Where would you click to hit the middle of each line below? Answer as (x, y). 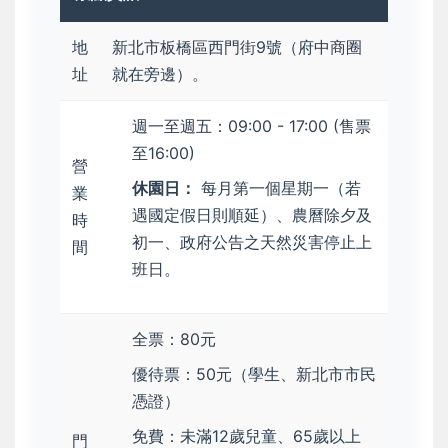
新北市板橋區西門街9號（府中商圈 (237, 47)
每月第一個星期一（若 (278, 188)
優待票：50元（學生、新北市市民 (254, 374)
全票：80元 (174, 339)
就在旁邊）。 (160, 74)
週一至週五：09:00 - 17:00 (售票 (251, 126)
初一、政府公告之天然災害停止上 (252, 242)
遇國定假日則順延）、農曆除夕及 (252, 215)
